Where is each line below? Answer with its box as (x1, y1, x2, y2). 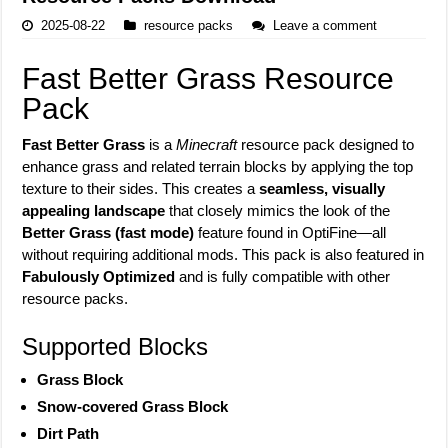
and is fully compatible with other (175, 267, 391, 285)
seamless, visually (259, 179, 386, 197)
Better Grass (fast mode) (22, 223, 195, 241)
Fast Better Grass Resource (22, 61, 395, 95)
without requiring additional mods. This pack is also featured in (22, 245, 425, 263)
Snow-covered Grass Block (37, 397, 229, 415)
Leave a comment (273, 17, 378, 33)
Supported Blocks (22, 332, 209, 360)
